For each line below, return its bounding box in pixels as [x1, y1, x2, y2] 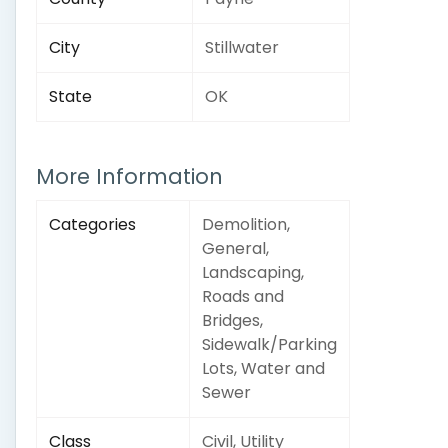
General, [202, 237, 269, 260]
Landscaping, [202, 261, 304, 284]
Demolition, [202, 213, 290, 236]
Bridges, [202, 309, 263, 332]
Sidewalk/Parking [202, 333, 337, 356]
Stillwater [205, 36, 279, 59]
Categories [49, 213, 136, 236]
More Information [36, 162, 223, 191]
